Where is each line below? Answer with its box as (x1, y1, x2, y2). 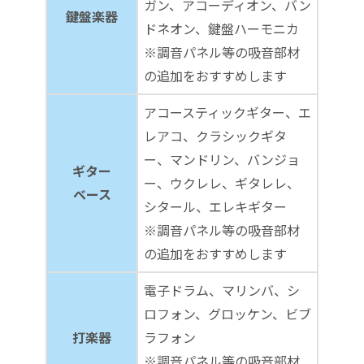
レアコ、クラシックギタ (144, 125, 287, 145)
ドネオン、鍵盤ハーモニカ (144, 18, 299, 38)
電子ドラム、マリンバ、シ (144, 279, 300, 300)
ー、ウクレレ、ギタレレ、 (144, 172, 300, 193)
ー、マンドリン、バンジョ (144, 149, 300, 169)
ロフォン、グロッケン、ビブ (144, 303, 311, 323)
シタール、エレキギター (144, 196, 287, 216)
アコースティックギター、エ (144, 102, 311, 122)
